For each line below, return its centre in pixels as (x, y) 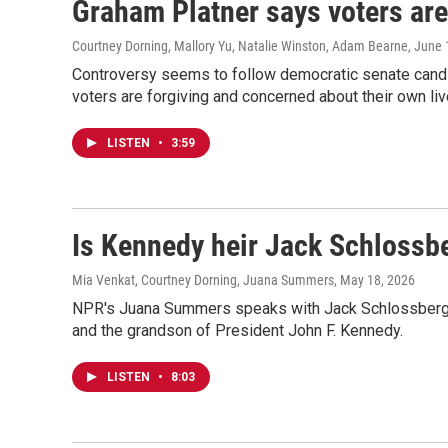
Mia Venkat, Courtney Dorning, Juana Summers (203, 280)
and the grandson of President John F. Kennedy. (237, 330)
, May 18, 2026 (374, 280)
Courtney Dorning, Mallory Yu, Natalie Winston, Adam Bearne (240, 46)
